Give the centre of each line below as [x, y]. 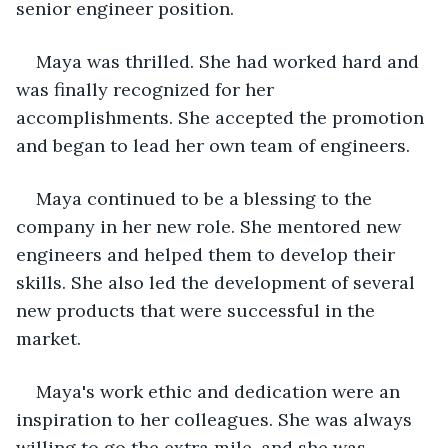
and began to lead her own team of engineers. [213, 145]
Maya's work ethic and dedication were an [220, 391]
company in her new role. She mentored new [211, 226]
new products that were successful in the [198, 310]
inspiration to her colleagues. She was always [216, 419]
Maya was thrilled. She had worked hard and [230, 61]
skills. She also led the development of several [218, 282]
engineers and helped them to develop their [208, 254]
